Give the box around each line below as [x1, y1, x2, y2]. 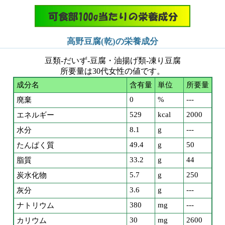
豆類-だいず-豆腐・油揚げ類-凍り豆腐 [44, 56, 181, 65]
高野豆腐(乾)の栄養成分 [67, 37, 158, 47]
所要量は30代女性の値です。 [60, 67, 165, 76]
